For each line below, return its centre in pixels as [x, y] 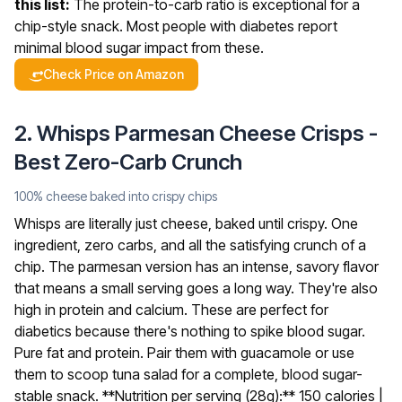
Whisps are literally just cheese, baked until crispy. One [186, 224]
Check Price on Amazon [114, 74]
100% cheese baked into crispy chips [116, 197]
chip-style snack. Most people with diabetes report [176, 26]
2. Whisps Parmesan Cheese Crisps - [196, 134]
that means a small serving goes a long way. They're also [196, 288]
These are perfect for [260, 310]
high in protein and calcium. [103, 310]
